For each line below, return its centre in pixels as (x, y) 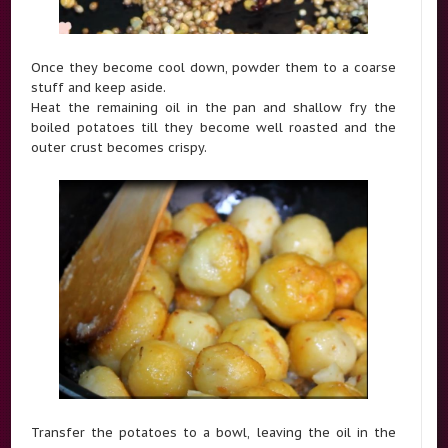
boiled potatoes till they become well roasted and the (213, 127)
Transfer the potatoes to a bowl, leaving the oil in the (213, 431)
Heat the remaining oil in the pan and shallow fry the (213, 107)
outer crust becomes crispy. (119, 147)
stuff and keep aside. (99, 87)
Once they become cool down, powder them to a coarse (213, 67)
